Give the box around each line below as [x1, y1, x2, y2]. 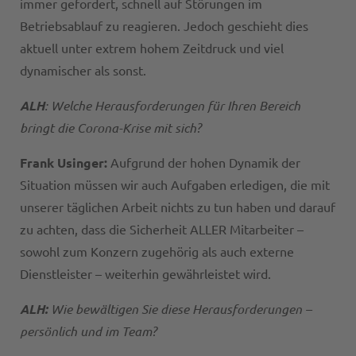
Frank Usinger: [20, 156, 110, 171]
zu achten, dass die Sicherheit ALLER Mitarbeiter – [20, 222, 304, 238]
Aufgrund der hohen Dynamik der [110, 156, 300, 171]
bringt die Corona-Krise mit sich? [20, 119, 201, 137]
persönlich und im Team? [20, 323, 157, 340]
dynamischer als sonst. [20, 64, 146, 79]
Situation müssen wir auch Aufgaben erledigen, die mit [20, 178, 330, 193]
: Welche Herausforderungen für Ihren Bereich [44, 97, 300, 114]
